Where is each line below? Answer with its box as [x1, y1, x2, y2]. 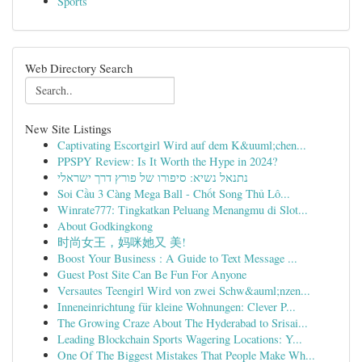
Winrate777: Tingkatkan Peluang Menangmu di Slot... [57, 202, 308, 217]
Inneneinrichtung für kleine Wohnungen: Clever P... [57, 299, 296, 314]
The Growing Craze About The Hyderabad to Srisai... [57, 315, 308, 330]
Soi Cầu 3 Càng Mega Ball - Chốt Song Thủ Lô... [57, 186, 290, 201]
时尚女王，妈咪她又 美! [57, 234, 186, 250]
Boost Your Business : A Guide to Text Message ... [57, 250, 297, 266]
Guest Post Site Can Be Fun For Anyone [57, 267, 246, 282]
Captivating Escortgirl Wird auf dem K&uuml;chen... [57, 137, 306, 153]
